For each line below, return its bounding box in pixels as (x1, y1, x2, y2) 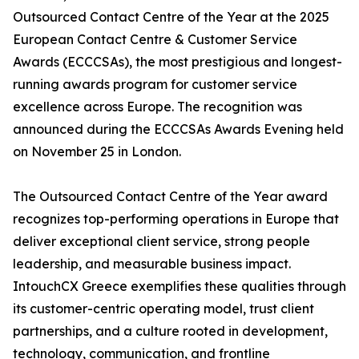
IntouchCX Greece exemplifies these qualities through (13, 278, 346, 295)
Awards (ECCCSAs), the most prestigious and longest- (13, 54, 342, 71)
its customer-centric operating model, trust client (13, 301, 314, 317)
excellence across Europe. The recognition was (13, 99, 302, 115)
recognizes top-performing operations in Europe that (13, 211, 339, 228)
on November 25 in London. (13, 143, 181, 160)
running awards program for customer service (13, 76, 297, 93)
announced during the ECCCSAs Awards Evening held (13, 121, 344, 138)
